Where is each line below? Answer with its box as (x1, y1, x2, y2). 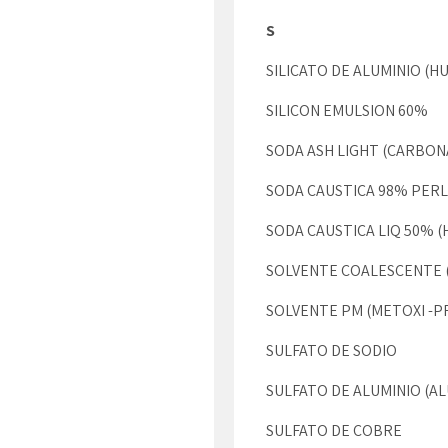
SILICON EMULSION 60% (266, 100, 428, 121)
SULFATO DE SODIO (266, 340, 397, 361)
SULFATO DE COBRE (266, 420, 402, 441)
